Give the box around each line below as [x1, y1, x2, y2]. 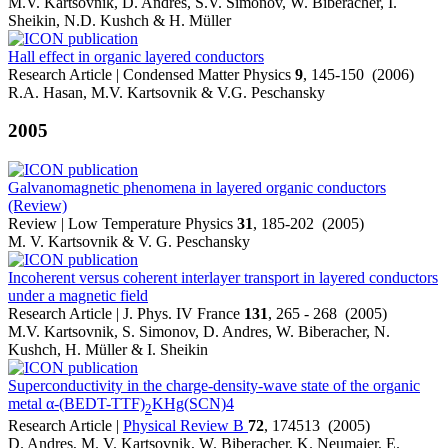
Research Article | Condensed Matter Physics [8, 65, 295, 83]
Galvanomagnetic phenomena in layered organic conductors [8, 179, 386, 197]
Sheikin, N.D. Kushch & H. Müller [8, 11, 231, 29]
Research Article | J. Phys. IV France [8, 305, 244, 323]
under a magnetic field [8, 287, 148, 305]
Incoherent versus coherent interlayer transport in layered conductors [8, 269, 438, 287]
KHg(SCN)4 [152, 395, 234, 413]
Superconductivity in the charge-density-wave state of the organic [8, 377, 420, 395]
